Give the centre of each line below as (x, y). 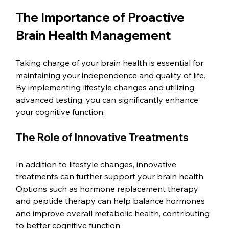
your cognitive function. (62, 112)
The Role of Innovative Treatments (102, 137)
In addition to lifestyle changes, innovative (97, 164)
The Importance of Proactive (102, 17)
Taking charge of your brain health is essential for (111, 63)
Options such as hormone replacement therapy (108, 188)
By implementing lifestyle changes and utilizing (106, 87)
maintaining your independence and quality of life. (112, 75)
